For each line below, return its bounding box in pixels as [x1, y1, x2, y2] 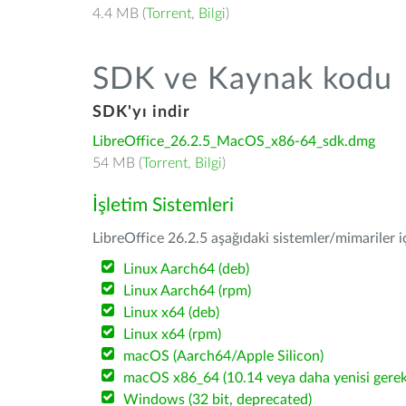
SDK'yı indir [92, 104, 190, 121]
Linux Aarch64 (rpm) [123, 284, 252, 298]
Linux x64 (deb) [123, 305, 220, 320]
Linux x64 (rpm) [123, 327, 222, 342]
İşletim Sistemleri [92, 196, 234, 215]
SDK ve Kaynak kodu [92, 64, 392, 95]
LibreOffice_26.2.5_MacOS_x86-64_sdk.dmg [92, 134, 375, 149]
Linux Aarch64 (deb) [123, 262, 250, 276]
